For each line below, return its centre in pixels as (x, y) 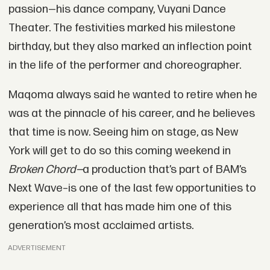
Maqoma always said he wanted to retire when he (133, 95)
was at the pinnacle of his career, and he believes (131, 114)
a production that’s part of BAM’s (164, 170)
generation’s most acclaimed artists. (101, 226)
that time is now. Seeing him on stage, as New (123, 133)
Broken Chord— (45, 170)
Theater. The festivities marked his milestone (122, 28)
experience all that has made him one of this (120, 207)
